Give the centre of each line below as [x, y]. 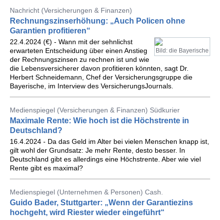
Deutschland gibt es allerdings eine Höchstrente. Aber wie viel [105, 159]
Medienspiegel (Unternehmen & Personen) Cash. [86, 192]
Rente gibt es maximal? [46, 168]
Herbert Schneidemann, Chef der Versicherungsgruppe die [101, 77]
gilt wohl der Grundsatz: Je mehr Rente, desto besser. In [97, 150]
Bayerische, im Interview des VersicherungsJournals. [92, 86]
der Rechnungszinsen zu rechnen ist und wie [80, 59]
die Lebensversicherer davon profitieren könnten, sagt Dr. [99, 68]
